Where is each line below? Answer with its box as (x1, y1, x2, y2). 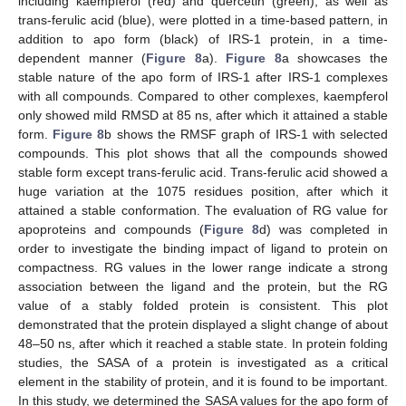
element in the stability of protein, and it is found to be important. (18, 374, 388, 390)
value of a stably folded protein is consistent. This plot (18, 298, 388, 314)
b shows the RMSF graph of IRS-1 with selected (104, 127, 389, 142)
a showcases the (281, 51, 389, 66)
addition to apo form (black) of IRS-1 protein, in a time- (18, 32, 388, 47)
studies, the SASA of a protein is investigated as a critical (18, 355, 388, 371)
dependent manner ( (18, 51, 147, 66)
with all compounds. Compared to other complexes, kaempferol (18, 89, 388, 104)
